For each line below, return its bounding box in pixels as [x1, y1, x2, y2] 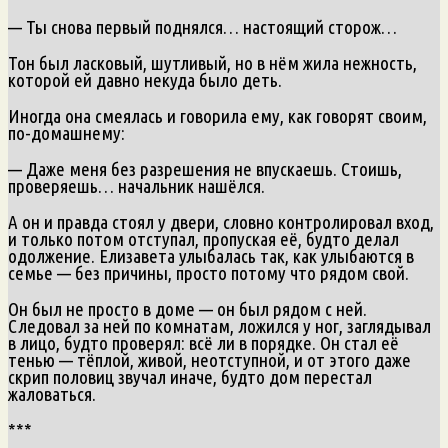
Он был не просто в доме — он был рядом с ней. [8, 297, 367, 320]
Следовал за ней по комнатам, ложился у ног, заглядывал [8, 314, 431, 337]
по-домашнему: [8, 121, 125, 144]
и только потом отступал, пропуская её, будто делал [8, 227, 399, 250]
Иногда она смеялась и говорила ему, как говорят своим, [8, 104, 427, 127]
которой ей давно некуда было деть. [8, 68, 282, 91]
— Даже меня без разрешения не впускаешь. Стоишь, [8, 157, 402, 180]
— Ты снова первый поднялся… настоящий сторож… [8, 15, 397, 38]
